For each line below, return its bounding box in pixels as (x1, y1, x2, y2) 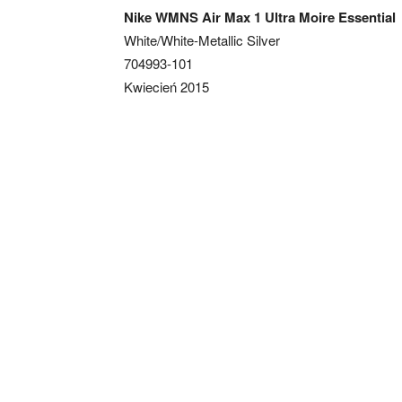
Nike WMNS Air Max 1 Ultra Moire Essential (124, 6, 396, 27)
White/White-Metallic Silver (124, 30, 280, 49)
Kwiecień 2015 (124, 76, 209, 96)
